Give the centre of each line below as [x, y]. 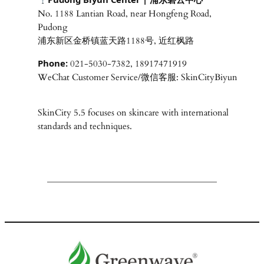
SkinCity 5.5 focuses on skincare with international [133, 113]
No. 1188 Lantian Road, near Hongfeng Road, [124, 13]
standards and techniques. [85, 126]
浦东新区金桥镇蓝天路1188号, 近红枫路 [115, 40]
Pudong [52, 27]
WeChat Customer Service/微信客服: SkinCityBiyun [137, 77]
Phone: [52, 63]
